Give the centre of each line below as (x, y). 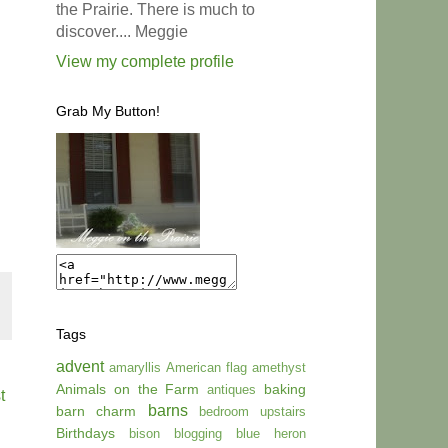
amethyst (279, 368)
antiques (232, 390)
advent (80, 367)
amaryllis (135, 368)
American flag (206, 368)
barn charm (96, 411)
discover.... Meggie (122, 32)
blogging (198, 434)
